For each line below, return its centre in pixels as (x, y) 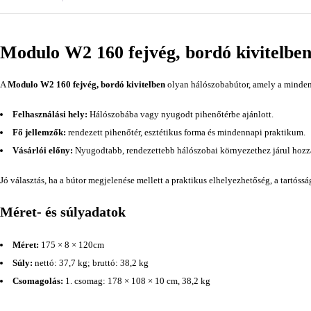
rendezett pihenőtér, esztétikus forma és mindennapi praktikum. (186, 133)
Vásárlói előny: (43, 151)
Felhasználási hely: (50, 115)
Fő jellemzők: (39, 133)
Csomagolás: (38, 281)
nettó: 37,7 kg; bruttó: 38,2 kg (91, 263)
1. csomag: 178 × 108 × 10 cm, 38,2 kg (137, 281)
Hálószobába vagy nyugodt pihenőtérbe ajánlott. (180, 115)
